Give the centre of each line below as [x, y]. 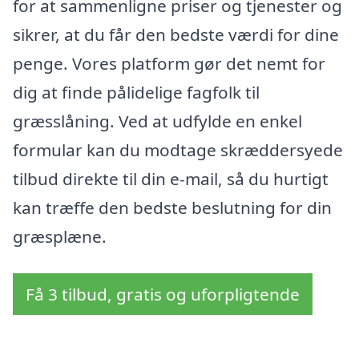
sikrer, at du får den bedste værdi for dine [176, 34]
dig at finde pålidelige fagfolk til [136, 92]
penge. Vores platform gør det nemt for [169, 63]
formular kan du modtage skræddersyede [178, 149]
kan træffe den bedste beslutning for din [172, 207]
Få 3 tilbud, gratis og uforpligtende [163, 294]
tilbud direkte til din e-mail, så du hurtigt [171, 178]
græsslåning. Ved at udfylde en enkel [157, 121]
